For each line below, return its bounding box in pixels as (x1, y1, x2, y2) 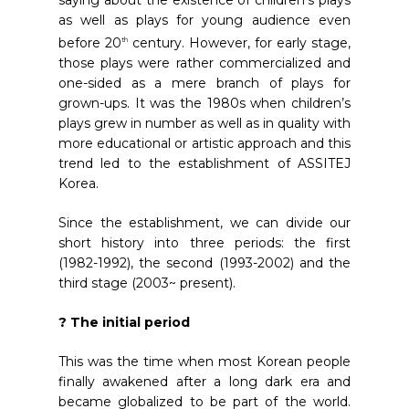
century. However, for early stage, (128, 34, 351, 51)
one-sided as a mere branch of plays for (58, 74, 351, 91)
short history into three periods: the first (58, 234, 351, 251)
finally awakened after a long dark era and (58, 372, 351, 390)
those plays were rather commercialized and (58, 54, 351, 71)
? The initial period (58, 313, 190, 330)
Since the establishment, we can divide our (58, 214, 351, 231)
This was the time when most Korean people (58, 352, 351, 370)
